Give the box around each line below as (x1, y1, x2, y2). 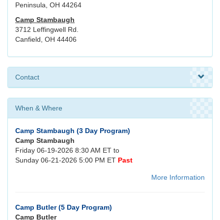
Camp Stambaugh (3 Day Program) (15, 127, 130, 135)
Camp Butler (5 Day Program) (15, 203, 112, 212)
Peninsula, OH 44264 (15, 1, 82, 9)
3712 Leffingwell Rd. (15, 26, 79, 34)
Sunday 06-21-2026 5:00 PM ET (15, 156, 118, 165)
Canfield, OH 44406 (15, 35, 77, 44)
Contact (15, 73, 39, 82)
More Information (151, 173, 205, 182)
